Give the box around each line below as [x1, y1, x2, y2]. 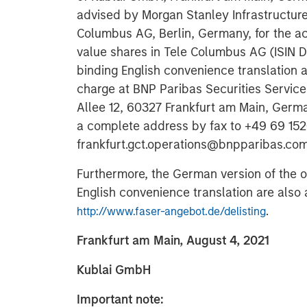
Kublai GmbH [77, 262, 151, 278]
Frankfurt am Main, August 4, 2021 [77, 233, 269, 248]
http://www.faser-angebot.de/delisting [77, 205, 266, 218]
